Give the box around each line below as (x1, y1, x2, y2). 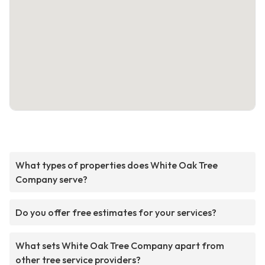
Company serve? (15, 173, 88, 186)
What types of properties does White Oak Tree (15, 159, 218, 172)
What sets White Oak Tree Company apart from (15, 240, 224, 252)
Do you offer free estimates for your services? (15, 206, 216, 219)
